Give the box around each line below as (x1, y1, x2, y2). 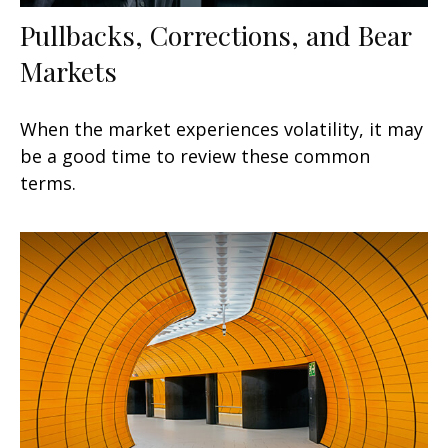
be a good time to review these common (20, 143, 370, 168)
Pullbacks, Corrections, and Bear (20, 16, 411, 53)
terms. (20, 170, 76, 195)
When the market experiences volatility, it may (20, 116, 423, 141)
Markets (20, 52, 117, 89)
